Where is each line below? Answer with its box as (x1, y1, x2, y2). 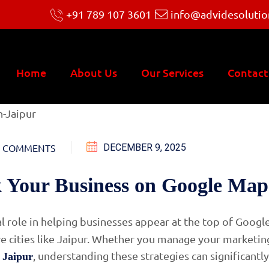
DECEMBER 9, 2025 (103, 141, 186, 153)
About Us (70, 65, 117, 79)
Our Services (141, 65, 204, 79)
